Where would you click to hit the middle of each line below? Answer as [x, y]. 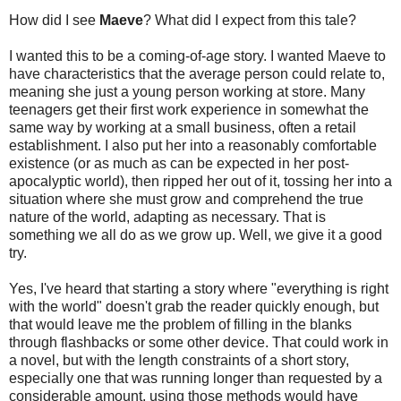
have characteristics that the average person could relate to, [197, 73]
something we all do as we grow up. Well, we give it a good [196, 235]
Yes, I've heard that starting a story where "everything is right [199, 288]
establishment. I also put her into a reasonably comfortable [193, 145]
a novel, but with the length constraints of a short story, [179, 360]
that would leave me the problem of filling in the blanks [180, 324]
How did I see [54, 20]
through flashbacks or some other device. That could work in [199, 342]
